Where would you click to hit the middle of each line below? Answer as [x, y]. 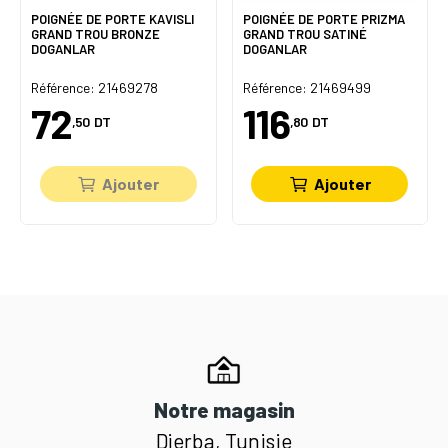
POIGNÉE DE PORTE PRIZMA [323, 19]
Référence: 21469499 [306, 87]
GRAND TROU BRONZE [95, 34]
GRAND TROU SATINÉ [304, 34]
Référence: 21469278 [94, 87]
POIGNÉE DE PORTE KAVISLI [112, 19]
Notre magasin [224, 409]
